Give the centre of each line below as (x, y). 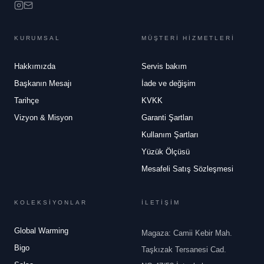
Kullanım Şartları (170, 135)
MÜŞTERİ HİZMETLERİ (188, 38)
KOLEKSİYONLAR (51, 202)
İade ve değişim (169, 83)
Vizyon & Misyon (43, 118)
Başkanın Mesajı (43, 83)
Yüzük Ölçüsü (166, 152)
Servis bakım (164, 66)
